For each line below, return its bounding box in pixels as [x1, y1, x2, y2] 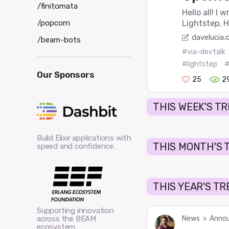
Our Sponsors [37, 69, 95, 80]
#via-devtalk [181, 47, 225, 56]
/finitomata [37, 1, 78, 11]
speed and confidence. [37, 141, 115, 151]
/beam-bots [37, 35, 81, 44]
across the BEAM [37, 214, 97, 224]
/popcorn [37, 18, 70, 28]
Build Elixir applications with [37, 133, 132, 143]
